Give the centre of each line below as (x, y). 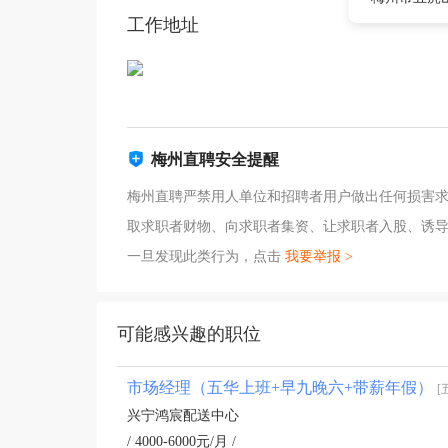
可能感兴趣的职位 (189, 334)
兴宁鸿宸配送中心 (183, 415)
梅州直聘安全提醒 (215, 159)
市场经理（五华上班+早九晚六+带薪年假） (282, 387)
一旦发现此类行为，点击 (206, 256)
